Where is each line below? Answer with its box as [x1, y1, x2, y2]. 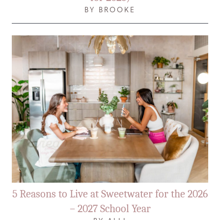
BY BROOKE [84, 6, 136, 15]
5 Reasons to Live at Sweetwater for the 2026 [12, 187, 208, 200]
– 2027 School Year [69, 202, 151, 215]
